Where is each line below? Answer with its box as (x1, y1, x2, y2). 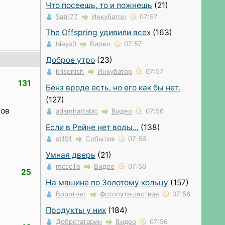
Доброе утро (46, 55, 95, 65)
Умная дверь (46, 150, 95, 160)
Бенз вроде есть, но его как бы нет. (46, 83, 180, 93)
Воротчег (56, 189, 86, 198)
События (85, 135, 115, 143)
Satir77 (56, 12, 78, 21)
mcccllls (56, 162, 80, 171)
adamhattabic (56, 107, 98, 116)
